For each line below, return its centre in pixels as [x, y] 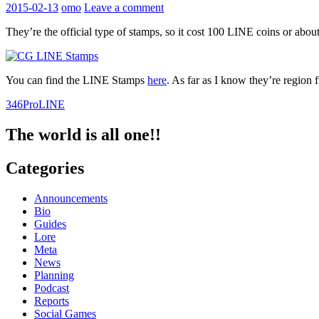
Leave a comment [124, 8]
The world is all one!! [83, 135]
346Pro [22, 105]
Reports [52, 300]
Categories [45, 168]
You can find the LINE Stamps [77, 80]
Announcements [71, 198]
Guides [50, 224]
